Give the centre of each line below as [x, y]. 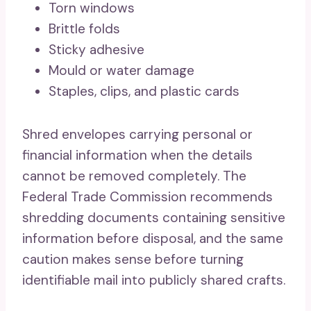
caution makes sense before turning [133, 259]
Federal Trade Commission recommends [148, 197]
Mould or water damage [121, 70]
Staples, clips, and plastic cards [144, 91]
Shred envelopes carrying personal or [137, 134]
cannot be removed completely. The [134, 176]
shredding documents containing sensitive [154, 218]
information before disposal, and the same [153, 238]
